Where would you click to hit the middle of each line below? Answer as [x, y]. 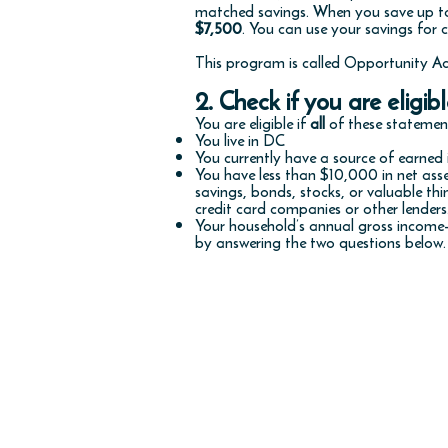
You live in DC [240, 140]
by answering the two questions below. [320, 242]
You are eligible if [252, 123]
